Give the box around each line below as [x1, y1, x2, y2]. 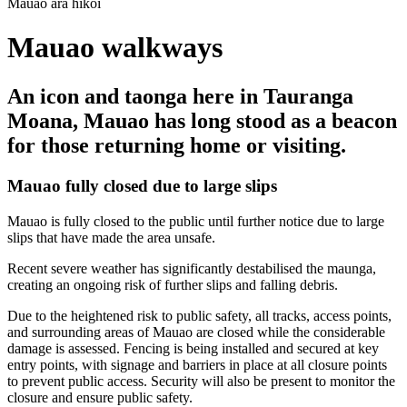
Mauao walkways [7, 31, 223, 65]
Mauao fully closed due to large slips [7, 175, 277, 195]
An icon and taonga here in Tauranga [7, 84, 353, 108]
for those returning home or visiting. [7, 133, 346, 157]
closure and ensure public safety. [7, 389, 193, 405]
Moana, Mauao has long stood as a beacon [7, 108, 397, 133]
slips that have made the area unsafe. [7, 229, 215, 245]
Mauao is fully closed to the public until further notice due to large [7, 213, 384, 229]
